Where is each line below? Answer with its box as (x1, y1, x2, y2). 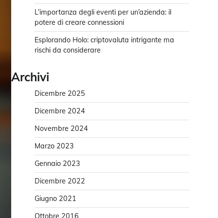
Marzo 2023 (35, 142, 74, 150)
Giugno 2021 (35, 194, 76, 203)
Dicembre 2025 (35, 89, 85, 98)
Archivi (11, 70, 49, 84)
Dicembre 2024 (35, 107, 85, 115)
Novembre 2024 (35, 124, 88, 133)
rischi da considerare (35, 46, 101, 54)
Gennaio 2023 (35, 159, 80, 168)
